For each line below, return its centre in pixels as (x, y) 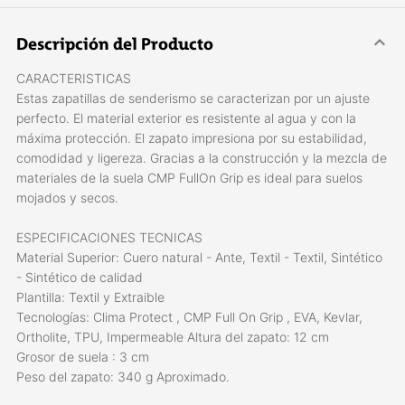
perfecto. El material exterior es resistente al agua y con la (186, 118)
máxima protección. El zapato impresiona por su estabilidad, (192, 137)
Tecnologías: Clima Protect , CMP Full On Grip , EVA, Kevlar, (189, 316)
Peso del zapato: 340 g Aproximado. (123, 376)
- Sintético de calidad (80, 277)
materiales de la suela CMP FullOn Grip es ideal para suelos (189, 177)
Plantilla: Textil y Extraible (90, 297)
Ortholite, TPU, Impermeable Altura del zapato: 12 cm (173, 336)
